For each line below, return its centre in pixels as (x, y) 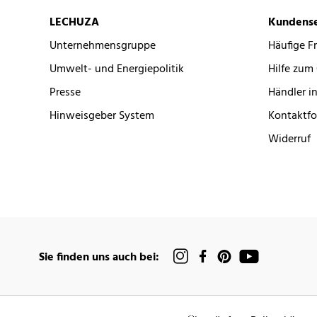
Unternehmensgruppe (103, 46)
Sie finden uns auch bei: (99, 257)
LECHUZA (74, 23)
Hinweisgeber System (102, 116)
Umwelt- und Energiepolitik (117, 70)
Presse (65, 93)
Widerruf (289, 140)
